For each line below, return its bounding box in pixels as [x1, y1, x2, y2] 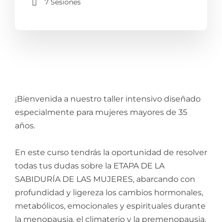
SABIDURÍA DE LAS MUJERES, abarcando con [15, 174, 195, 184]
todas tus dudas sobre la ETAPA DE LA [15, 161, 165, 171]
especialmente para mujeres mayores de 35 [15, 108, 187, 117]
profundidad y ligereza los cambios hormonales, [15, 188, 203, 198]
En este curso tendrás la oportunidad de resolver [15, 148, 207, 158]
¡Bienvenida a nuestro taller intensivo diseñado [15, 94, 201, 104]
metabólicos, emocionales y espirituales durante [15, 201, 206, 211]
